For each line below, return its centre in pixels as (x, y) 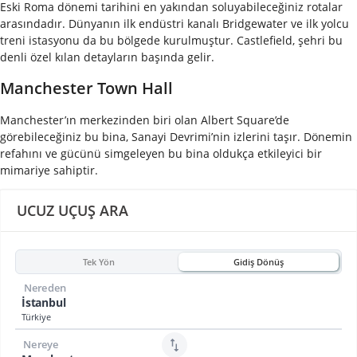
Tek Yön (98, 261)
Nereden (45, 288)
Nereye (41, 345)
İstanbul (44, 303)
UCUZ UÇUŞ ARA (73, 211)
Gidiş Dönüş (259, 261)
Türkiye (36, 317)
